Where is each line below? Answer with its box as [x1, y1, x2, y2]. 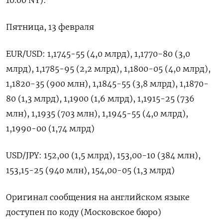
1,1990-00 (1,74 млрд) [6, 123, 95, 133]
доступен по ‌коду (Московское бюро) [6, 207, 161, 217]
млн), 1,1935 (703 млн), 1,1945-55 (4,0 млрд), [6, 108, 188, 118]
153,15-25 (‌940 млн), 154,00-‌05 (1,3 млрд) [6, 165, 175, 175]
